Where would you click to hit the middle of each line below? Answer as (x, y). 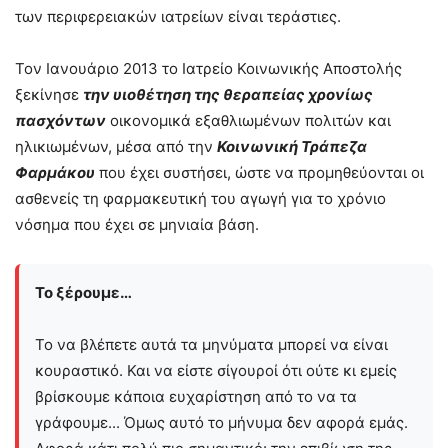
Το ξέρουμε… (83, 292)
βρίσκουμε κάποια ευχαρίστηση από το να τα (196, 396)
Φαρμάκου (55, 172)
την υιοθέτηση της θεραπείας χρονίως (228, 94)
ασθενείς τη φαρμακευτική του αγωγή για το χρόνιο (200, 198)
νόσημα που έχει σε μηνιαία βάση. (137, 224)
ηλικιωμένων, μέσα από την (116, 146)
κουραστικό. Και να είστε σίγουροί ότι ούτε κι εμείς (216, 370)
